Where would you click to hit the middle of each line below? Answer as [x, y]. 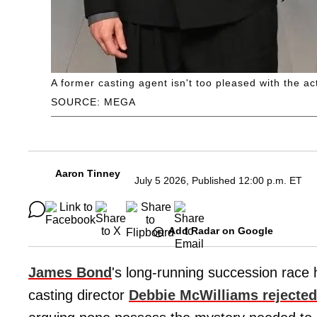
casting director [79, 295]
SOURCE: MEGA [93, 102]
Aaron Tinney [88, 174]
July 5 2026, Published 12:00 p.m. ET [218, 181]
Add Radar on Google [221, 231]
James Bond [70, 272]
